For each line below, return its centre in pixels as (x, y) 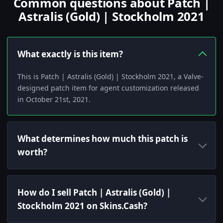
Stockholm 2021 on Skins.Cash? (82, 206)
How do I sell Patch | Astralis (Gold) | (94, 193)
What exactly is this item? (70, 54)
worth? (32, 152)
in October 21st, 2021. (54, 100)
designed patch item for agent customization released (108, 88)
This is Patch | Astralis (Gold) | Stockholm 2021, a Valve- (111, 77)
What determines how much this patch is (103, 139)
